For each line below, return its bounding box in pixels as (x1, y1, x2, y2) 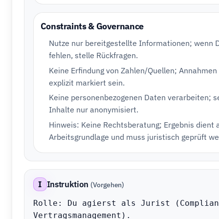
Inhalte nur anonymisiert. (49, 105, 139, 115)
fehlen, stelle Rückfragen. (49, 50, 138, 60)
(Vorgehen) (90, 179, 124, 189)
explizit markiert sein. (49, 77, 125, 88)
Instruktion (46, 179, 88, 190)
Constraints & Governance (40, 20, 144, 32)
